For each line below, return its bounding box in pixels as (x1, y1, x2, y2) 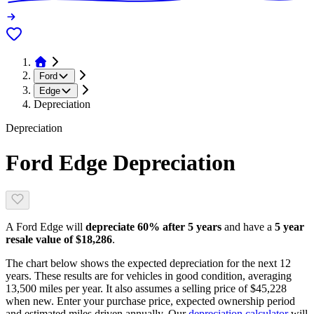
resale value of (6, 233, 76, 246)
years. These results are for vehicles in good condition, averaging (6, 270, 292, 282)
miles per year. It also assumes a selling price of (36, 282, 247, 295)
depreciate (86, 221, 137, 233)
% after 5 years (149, 221, 221, 233)
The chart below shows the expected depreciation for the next (6, 257, 277, 270)
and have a (224, 221, 272, 233)
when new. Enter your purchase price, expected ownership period (6, 295, 295, 308)
